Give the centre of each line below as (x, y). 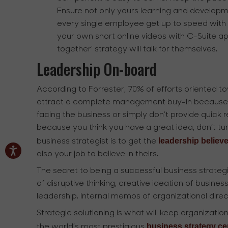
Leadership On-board (97, 69)
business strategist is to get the (97, 141)
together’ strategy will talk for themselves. (137, 49)
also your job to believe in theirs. (97, 154)
